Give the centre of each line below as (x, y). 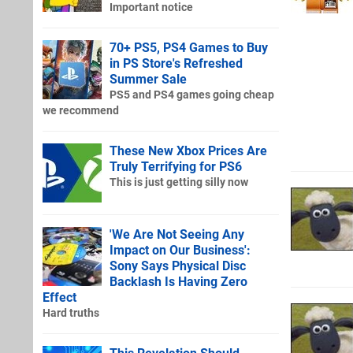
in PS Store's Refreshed (176, 63)
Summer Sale (148, 79)
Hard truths (71, 313)
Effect (59, 297)
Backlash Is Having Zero (178, 281)
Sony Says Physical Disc (178, 266)
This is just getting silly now (179, 182)
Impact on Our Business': (180, 250)
